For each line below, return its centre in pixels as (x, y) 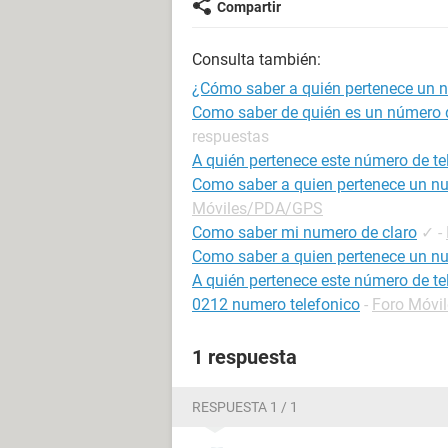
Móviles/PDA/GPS (257, 208)
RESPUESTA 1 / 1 (245, 407)
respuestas (230, 136)
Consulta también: (256, 59)
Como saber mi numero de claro (304, 232)
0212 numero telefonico (276, 304)
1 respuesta (244, 357)
